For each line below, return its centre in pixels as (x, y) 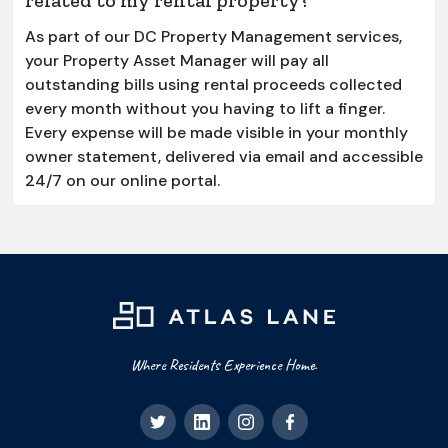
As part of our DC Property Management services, (213, 36)
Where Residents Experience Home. (223, 364)
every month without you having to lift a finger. (205, 108)
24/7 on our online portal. (122, 180)
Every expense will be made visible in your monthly (216, 132)
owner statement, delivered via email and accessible (224, 156)
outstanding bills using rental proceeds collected (213, 84)
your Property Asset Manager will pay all (177, 60)
